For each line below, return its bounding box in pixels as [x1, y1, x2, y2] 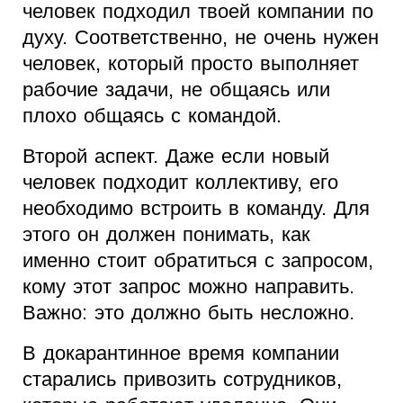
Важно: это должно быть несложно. [22, 301, 354, 325]
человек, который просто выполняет [22, 52, 359, 76]
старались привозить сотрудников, [22, 368, 342, 391]
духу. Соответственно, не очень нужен [22, 26, 379, 49]
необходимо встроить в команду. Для [22, 197, 370, 220]
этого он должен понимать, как [22, 223, 310, 246]
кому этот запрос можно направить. [22, 275, 354, 299]
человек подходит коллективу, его [22, 171, 338, 194]
